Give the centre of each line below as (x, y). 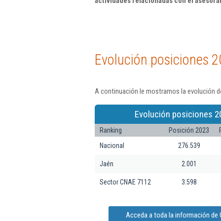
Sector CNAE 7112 (125, 182)
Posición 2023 (189, 130)
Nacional (112, 145)
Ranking (111, 130)
